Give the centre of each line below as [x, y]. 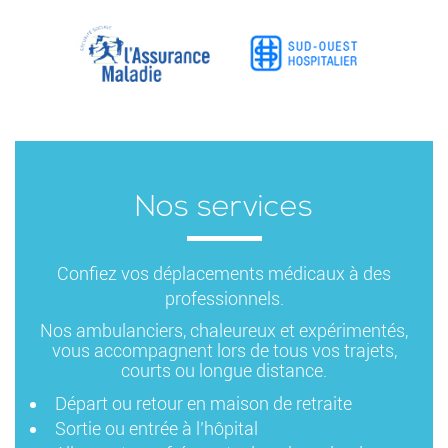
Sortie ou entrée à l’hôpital [156, 428]
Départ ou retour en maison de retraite [203, 403]
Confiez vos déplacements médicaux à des [224, 273]
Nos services [224, 208]
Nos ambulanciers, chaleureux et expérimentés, [224, 330]
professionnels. [224, 298]
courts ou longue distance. [224, 370]
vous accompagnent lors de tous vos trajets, [224, 350]
